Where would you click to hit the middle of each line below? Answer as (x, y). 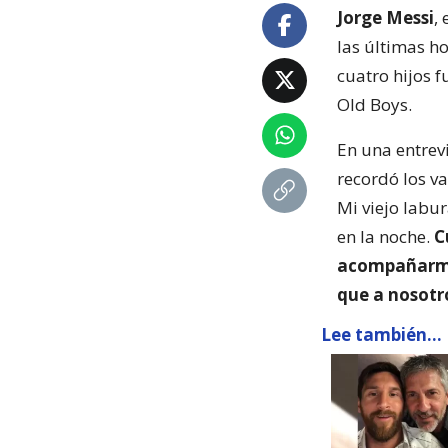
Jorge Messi (385, 17)
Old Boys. (374, 104)
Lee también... (381, 334)
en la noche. (385, 236)
